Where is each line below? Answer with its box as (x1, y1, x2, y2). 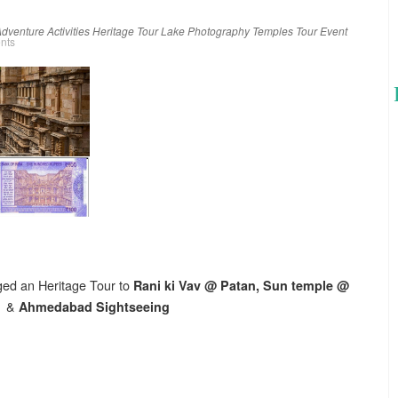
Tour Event (296, 23, 347, 38)
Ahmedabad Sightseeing (19, 297, 170, 315)
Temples (252, 23, 293, 38)
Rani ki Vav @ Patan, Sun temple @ (133, 275, 349, 294)
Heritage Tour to (38, 275, 133, 294)
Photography (187, 23, 250, 38)
